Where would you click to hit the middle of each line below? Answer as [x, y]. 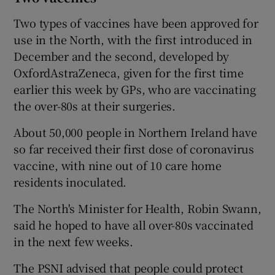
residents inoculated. [70, 182]
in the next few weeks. [74, 242]
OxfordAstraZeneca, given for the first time [129, 73]
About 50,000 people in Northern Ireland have [135, 132]
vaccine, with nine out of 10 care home [118, 165]
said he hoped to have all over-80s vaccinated [134, 225]
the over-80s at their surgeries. [95, 106]
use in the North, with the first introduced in [133, 40]
